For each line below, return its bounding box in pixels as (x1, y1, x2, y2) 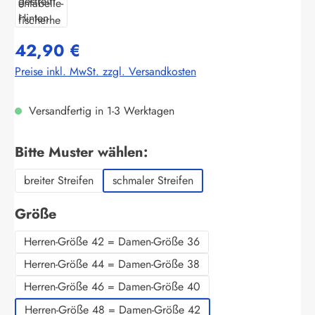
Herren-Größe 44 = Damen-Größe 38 (24, 255, 200, 272)
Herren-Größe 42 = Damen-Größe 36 (24, 233, 200, 250)
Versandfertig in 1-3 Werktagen (25, 102, 174, 119)
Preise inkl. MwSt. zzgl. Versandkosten (15, 63, 196, 79)
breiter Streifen (24, 172, 94, 188)
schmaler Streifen (112, 172, 193, 188)
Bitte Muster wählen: (15, 141, 148, 162)
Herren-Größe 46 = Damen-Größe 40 (24, 278, 200, 295)
